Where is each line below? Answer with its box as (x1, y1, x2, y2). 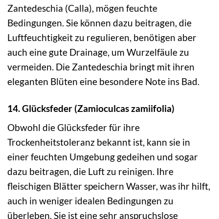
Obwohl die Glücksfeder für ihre (7, 122, 140, 133)
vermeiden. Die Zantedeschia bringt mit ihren (7, 61, 195, 72)
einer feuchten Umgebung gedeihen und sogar (7, 151, 198, 163)
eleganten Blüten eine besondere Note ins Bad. (7, 75, 199, 87)
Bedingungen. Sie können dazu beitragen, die (7, 17, 192, 28)
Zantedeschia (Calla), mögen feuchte (7, 2, 157, 14)
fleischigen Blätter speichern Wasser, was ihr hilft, (7, 180, 210, 192)
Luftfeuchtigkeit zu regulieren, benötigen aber (7, 31, 197, 43)
